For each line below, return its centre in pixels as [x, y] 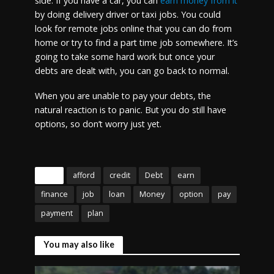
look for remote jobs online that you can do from [133, 28]
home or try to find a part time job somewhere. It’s [136, 42]
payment [57, 213]
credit [120, 175]
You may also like [79, 244]
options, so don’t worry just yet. [99, 124]
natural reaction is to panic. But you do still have [130, 109]
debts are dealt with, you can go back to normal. [133, 70]
